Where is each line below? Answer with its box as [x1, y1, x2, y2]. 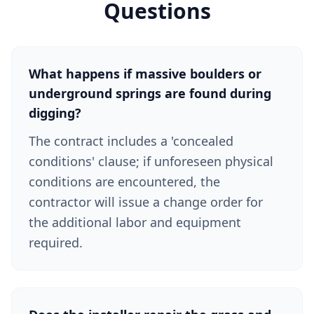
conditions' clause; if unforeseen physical [29, 153, 273, 170]
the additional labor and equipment [29, 214, 241, 231]
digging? [29, 104, 81, 121]
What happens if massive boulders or [29, 65, 261, 82]
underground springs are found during [29, 85, 271, 102]
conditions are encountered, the [29, 173, 220, 190]
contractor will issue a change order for [29, 193, 263, 210]
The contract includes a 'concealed [29, 132, 233, 149]
